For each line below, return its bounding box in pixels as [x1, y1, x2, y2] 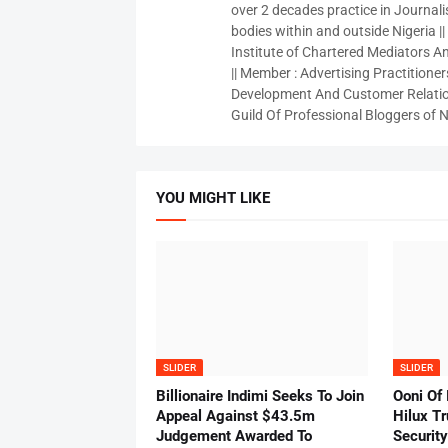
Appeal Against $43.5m [155, 407, 315, 426]
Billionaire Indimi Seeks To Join [155, 387, 364, 406]
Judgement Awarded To [155, 427, 312, 446]
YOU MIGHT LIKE [155, 189, 270, 208]
